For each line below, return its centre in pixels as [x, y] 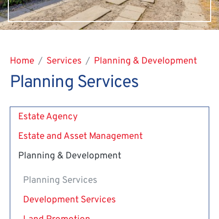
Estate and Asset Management [80, 136]
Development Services [69, 200]
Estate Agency [48, 117]
